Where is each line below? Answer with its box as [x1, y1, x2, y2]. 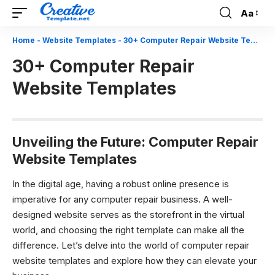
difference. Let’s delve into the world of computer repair [12, 239, 249, 251]
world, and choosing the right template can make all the [12, 223, 244, 236]
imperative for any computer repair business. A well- [12, 193, 233, 205]
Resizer [240, 29, 272, 41]
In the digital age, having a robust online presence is [12, 177, 229, 190]
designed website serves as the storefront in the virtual [12, 208, 244, 220]
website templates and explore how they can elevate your [12, 254, 257, 266]
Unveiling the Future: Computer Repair [12, 134, 258, 150]
